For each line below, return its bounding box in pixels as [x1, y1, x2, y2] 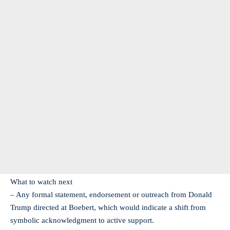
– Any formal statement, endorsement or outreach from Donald [10, 190, 212, 199]
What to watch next [10, 177, 72, 186]
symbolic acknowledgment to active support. [10, 216, 154, 224]
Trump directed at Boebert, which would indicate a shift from [10, 203, 206, 212]
